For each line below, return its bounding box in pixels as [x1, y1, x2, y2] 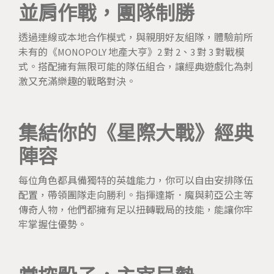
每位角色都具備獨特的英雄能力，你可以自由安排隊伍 [18, 174, 253, 187]
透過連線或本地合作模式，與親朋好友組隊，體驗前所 [18, 31, 253, 43]
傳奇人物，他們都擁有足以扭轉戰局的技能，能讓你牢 [18, 203, 253, 216]
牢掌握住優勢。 [18, 218, 87, 231]
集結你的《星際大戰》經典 [18, 120, 253, 146]
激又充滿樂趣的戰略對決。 [18, 75, 136, 87]
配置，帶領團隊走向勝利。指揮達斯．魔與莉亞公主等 [18, 188, 253, 201]
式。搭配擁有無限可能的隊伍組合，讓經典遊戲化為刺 [18, 60, 253, 73]
